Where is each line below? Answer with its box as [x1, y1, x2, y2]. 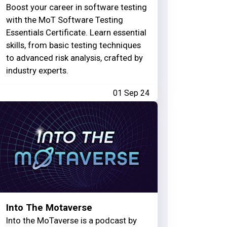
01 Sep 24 [112, 88, 149, 98]
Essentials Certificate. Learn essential [6, 27, 146, 38]
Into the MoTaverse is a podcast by [6, 215, 137, 225]
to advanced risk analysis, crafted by [6, 53, 143, 63]
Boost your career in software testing [6, 2, 147, 13]
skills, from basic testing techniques [6, 40, 141, 51]
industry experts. [6, 65, 68, 76]
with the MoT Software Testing [6, 15, 123, 25]
